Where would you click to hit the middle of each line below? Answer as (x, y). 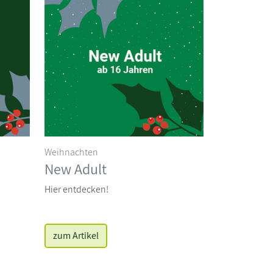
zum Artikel (76, 235)
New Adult (76, 168)
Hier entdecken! (76, 189)
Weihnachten (71, 152)
